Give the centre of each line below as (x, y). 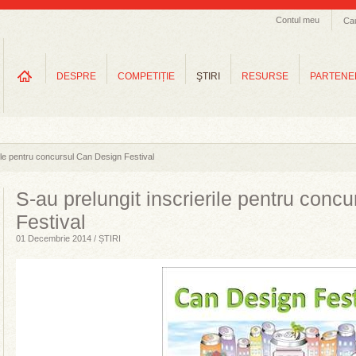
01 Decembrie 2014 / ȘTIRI (68, 238)
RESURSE (265, 76)
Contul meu (298, 20)
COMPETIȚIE (146, 76)
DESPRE (76, 76)
